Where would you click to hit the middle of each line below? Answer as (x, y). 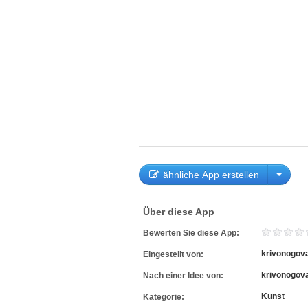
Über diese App (179, 212)
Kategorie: (165, 297)
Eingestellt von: (174, 254)
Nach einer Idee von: (184, 276)
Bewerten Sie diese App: (193, 233)
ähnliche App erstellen (210, 175)
